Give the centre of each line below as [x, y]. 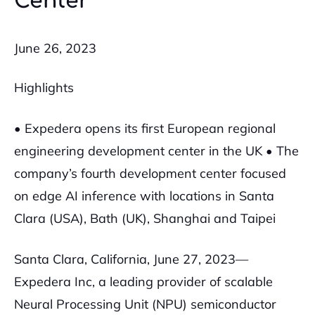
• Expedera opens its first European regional [145, 128]
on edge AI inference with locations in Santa [144, 196]
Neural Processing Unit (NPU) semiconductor [145, 304]
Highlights [44, 88]
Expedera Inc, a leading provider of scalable [143, 282]
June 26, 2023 [55, 48]
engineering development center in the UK [138, 151]
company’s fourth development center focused [150, 173]
